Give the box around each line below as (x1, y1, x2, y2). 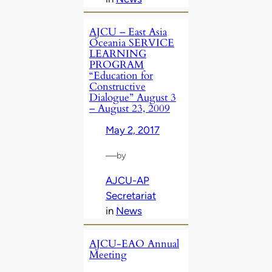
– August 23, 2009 (89, 101, 170, 115)
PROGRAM (89, 57, 144, 72)
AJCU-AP (105, 174, 149, 187)
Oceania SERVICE (89, 35, 174, 50)
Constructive (89, 79, 146, 93)
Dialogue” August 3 (89, 90, 176, 104)
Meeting (89, 248, 127, 262)
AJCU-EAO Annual (89, 237, 179, 251)
